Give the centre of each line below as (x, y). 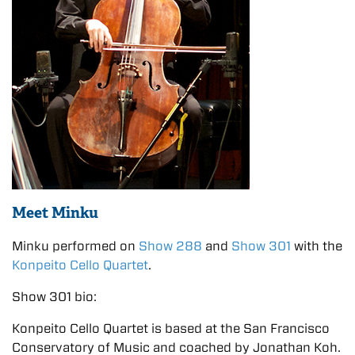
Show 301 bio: (54, 296)
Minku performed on (75, 246)
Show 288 (170, 246)
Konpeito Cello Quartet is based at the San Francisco (171, 328)
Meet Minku (55, 212)
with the (317, 246)
